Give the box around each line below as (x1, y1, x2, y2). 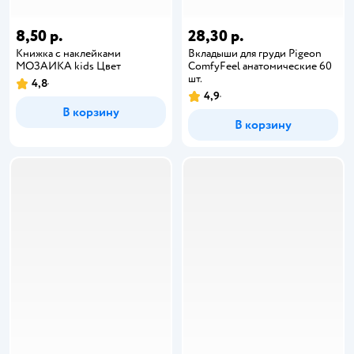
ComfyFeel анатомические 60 (188, 58, 332, 73)
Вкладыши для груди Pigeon (188, 46, 322, 60)
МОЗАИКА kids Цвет (16, 58, 121, 73)
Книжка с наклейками (16, 46, 121, 60)
